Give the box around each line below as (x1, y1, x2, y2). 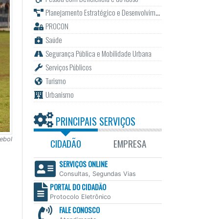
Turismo (45, 75, 66, 87)
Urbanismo (45, 89, 74, 100)
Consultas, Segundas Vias (59, 170, 136, 178)
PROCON (45, 21, 68, 32)
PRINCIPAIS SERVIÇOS (53, 114, 135, 129)
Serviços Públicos (45, 62, 91, 73)
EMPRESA (113, 136, 146, 151)
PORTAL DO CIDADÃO (49, 182, 106, 193)
